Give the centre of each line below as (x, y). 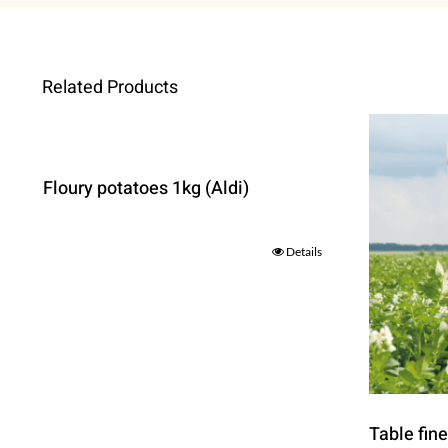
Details (304, 252)
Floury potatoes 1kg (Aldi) (145, 189)
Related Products (109, 88)
